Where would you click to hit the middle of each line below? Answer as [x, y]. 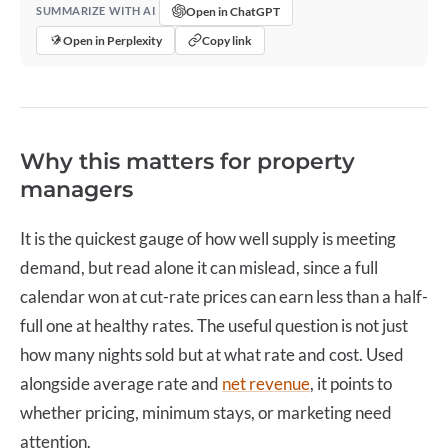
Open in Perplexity [112, 40]
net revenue [266, 383]
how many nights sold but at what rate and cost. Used [212, 354]
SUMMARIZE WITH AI [96, 11]
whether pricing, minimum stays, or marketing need [206, 412]
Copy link [227, 40]
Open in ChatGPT [233, 11]
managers [76, 189]
